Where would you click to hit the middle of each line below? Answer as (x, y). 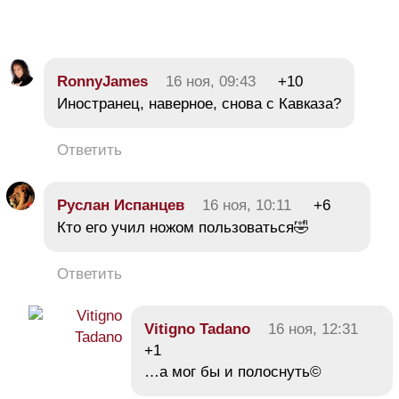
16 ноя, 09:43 (211, 81)
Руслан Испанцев (121, 205)
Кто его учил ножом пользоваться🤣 (183, 227)
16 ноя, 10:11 (247, 205)
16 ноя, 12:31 (313, 329)
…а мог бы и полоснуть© (233, 371)
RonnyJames (102, 81)
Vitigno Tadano (197, 329)
